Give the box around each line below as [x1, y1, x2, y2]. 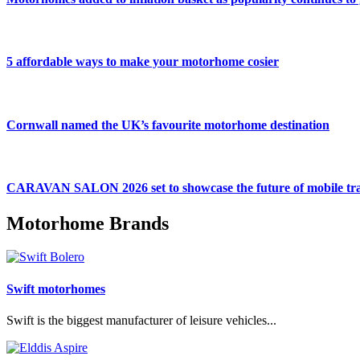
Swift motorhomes [6, 281, 105, 296]
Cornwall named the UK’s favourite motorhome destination [6, 117, 329, 132]
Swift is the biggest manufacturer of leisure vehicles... [6, 313, 276, 327]
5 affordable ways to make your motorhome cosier [6, 55, 279, 69]
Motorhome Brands [6, 212, 169, 234]
